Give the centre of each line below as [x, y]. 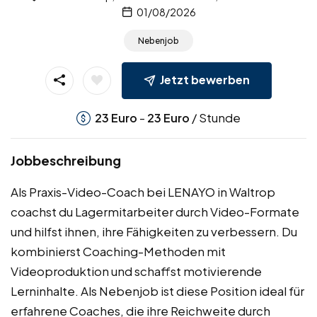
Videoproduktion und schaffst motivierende [136, 271]
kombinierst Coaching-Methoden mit [118, 251]
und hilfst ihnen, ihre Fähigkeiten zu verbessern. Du [154, 231]
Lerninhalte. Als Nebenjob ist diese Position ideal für [157, 290]
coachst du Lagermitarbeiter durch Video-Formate [155, 211]
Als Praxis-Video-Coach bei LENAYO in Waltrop [143, 191]
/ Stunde [215, 117]
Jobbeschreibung [66, 160]
